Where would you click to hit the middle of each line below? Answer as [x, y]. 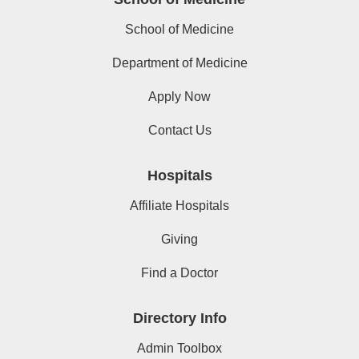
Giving [179, 240]
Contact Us [179, 131]
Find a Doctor [179, 273]
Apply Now [179, 97]
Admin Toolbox [179, 349]
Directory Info [179, 319]
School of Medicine [179, 30]
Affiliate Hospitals [179, 206]
